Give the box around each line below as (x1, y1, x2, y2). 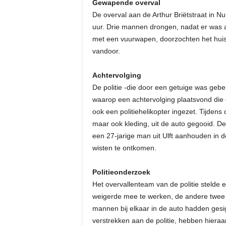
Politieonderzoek (92, 168, 150, 176)
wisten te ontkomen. (92, 144, 156, 152)
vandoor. (92, 47, 120, 55)
